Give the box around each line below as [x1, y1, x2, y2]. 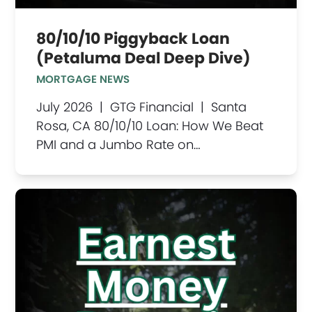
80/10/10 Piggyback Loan [36, 28, 231, 50]
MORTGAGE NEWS [36, 72, 130, 87]
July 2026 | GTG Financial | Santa [36, 98, 247, 116]
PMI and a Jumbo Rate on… [36, 136, 201, 154]
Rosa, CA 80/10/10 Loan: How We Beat [36, 117, 264, 135]
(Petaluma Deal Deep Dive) [36, 47, 251, 70]
